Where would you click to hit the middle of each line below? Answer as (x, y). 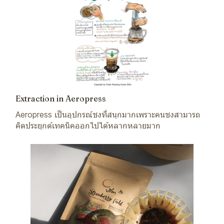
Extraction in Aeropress (61, 98)
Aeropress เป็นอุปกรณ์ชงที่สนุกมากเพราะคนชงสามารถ (108, 114)
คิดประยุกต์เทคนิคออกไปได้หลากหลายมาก (88, 125)
